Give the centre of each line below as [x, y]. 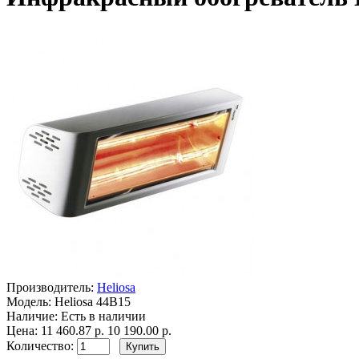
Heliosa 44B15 [91, 302]
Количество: [42, 346]
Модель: [29, 302]
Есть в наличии [102, 317]
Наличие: [32, 317]
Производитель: [50, 288]
